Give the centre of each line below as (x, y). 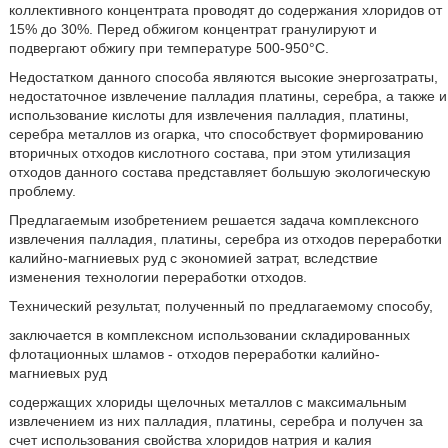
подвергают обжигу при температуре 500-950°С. (168, 48)
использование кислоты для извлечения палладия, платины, (208, 115)
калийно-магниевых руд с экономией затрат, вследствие (193, 258)
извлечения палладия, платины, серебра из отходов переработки (225, 239)
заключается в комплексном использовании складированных (209, 335)
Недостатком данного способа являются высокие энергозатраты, (223, 77)
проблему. (42, 191)
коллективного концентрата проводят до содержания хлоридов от (225, 10)
